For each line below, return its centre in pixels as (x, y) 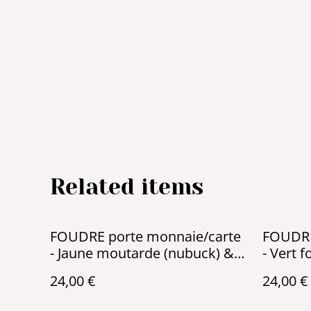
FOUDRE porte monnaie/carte (145, 236)
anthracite (83, 270)
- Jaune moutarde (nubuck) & (142, 253)
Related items (127, 187)
